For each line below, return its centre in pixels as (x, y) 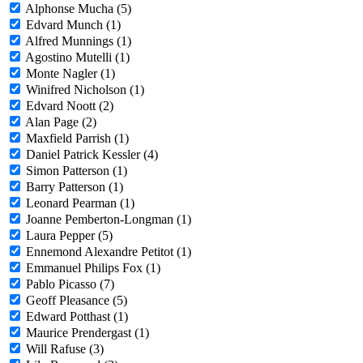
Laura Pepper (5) (69, 236)
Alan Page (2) (61, 122)
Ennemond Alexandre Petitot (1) (109, 252)
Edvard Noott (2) (70, 106)
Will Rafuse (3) (65, 349)
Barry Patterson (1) (75, 187)
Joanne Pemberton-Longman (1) (109, 220)
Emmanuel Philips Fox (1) (93, 268)
